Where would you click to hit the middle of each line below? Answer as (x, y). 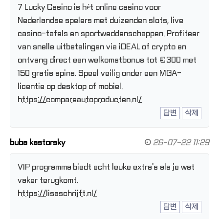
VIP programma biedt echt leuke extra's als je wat (106, 167)
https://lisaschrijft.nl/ (57, 194)
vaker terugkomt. (48, 181)
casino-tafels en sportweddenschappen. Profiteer (109, 34)
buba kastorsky (38, 143)
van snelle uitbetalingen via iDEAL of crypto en (102, 47)
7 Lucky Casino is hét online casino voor (89, 8)
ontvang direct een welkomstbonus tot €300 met (107, 60)
